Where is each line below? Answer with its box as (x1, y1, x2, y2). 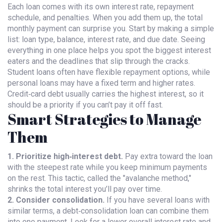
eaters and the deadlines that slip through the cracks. (7, 56, 190, 66)
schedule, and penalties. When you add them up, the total (7, 13, 203, 22)
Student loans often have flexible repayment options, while (7, 67, 210, 77)
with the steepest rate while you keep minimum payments (7, 163, 207, 172)
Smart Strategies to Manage (7, 109, 201, 129)
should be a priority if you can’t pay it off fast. (7, 100, 163, 110)
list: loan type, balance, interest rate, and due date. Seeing (7, 35, 205, 44)
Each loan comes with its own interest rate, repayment (7, 2, 194, 11)
